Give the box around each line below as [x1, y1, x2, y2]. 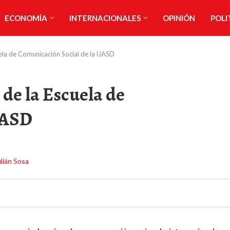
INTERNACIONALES [69, 13, 141, 23]
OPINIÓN [162, 13, 195, 23]
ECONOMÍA [4, 13, 47, 23]
